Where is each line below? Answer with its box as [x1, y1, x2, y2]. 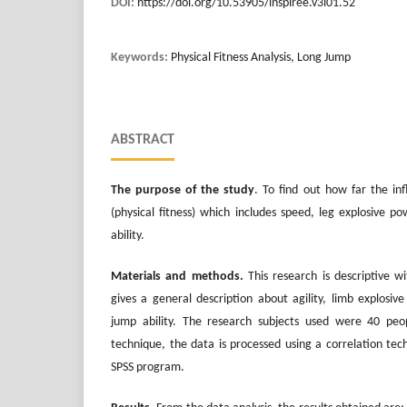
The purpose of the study [111, 184, 255, 198]
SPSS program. [111, 361, 184, 375]
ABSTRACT [111, 133, 174, 148]
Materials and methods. [111, 270, 248, 284]
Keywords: [111, 51, 171, 65]
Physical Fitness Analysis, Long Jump [171, 51, 351, 65]
